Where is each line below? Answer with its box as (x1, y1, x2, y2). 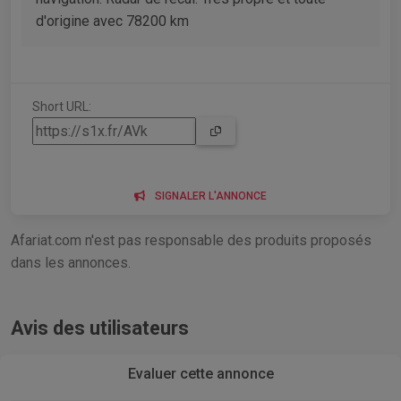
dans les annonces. (11, 253, 131, 271)
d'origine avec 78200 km (36, 12, 189, 30)
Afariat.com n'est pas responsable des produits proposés (11, 231, 371, 249)
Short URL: (32, 98, 91, 114)
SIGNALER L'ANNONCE (155, 189, 267, 202)
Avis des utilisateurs (11, 316, 189, 339)
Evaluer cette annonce (127, 364, 274, 382)
